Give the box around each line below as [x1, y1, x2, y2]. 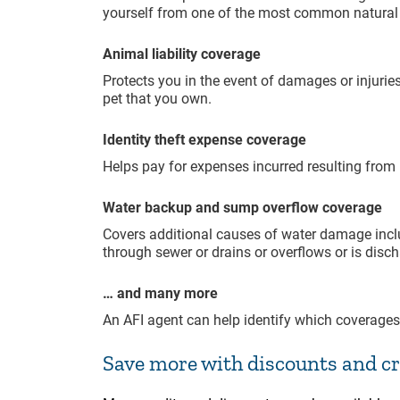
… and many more [103, 284, 218, 302]
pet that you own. [103, 89, 212, 107]
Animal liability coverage [103, 45, 261, 62]
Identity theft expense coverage [103, 130, 306, 148]
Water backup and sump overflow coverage [103, 198, 382, 216]
